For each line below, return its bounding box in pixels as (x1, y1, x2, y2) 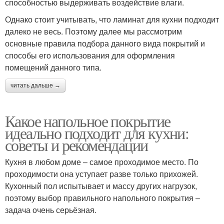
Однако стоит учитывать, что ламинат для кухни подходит (5, 13, 219, 25)
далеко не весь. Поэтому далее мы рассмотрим (5, 25, 182, 37)
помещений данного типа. (5, 61, 101, 73)
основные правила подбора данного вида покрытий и (5, 37, 205, 49)
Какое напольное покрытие (5, 109, 170, 131)
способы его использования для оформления (5, 49, 175, 61)
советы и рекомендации (5, 133, 148, 155)
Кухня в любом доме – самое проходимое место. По (5, 155, 198, 167)
